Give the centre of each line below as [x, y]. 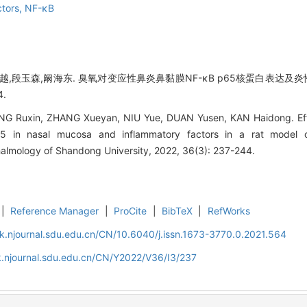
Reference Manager [55, 210]
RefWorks [229, 210]
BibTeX [177, 210]
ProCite [131, 210]
